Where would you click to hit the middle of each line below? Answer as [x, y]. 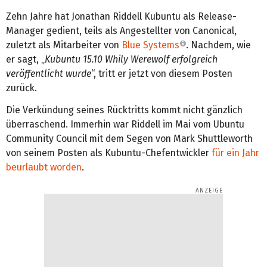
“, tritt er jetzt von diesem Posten [162, 73]
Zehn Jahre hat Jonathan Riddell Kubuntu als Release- [121, 16]
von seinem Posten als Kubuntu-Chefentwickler [109, 153]
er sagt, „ [25, 59]
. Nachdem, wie [218, 45]
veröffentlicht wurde [49, 73]
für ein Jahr [235, 153]
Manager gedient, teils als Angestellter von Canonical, [121, 30]
